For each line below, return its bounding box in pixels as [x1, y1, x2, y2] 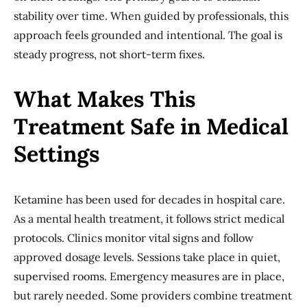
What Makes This [14, 85, 196, 113]
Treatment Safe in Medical [14, 112, 288, 140]
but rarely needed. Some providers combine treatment [14, 288, 292, 302]
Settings [14, 140, 100, 168]
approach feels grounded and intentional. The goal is [14, 28, 282, 42]
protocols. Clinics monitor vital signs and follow [14, 231, 254, 245]
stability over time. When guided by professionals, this [14, 9, 288, 23]
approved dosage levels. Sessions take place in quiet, [14, 250, 280, 264]
